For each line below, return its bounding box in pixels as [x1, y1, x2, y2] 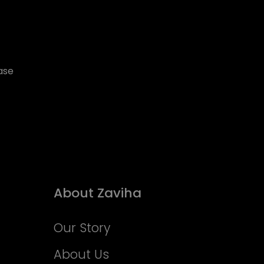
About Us [54, 246, 109, 263]
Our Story [54, 219, 110, 236]
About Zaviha [54, 184, 141, 202]
